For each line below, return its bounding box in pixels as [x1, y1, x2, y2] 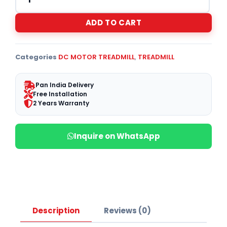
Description [32, 205, 80, 216]
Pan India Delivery [35, 80, 94, 89]
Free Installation [33, 89, 87, 98]
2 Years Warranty [33, 98, 89, 107]
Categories [15, 52, 57, 62]
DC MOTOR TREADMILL [58, 52, 135, 62]
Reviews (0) [104, 205, 151, 216]
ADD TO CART [85, 17, 142, 28]
